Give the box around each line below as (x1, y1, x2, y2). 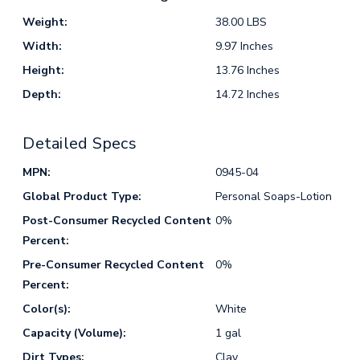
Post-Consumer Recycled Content (22, 213, 212, 229)
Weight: (22, 14, 68, 31)
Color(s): (22, 301, 72, 317)
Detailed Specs (22, 133, 137, 155)
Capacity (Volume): (22, 325, 127, 341)
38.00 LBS (215, 14, 267, 31)
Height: (22, 63, 65, 79)
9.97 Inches (215, 39, 273, 55)
